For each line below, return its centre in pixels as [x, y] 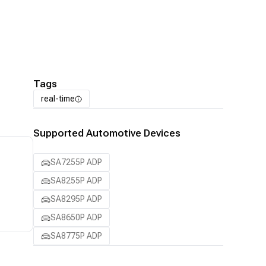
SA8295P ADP [76, 199]
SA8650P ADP [76, 217]
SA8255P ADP [76, 180]
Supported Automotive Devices [107, 133]
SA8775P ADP [76, 236]
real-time [58, 99]
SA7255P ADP [76, 162]
